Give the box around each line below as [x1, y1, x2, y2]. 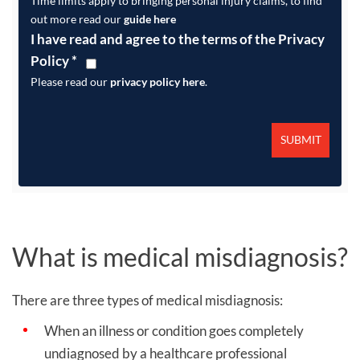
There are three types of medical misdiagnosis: [12, 291, 283, 309]
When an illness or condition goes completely [44, 322, 304, 340]
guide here [124, 11, 176, 26]
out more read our [31, 11, 124, 26]
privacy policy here [110, 74, 205, 88]
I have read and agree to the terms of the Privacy [31, 30, 325, 47]
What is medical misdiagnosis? [12, 240, 348, 272]
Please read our [31, 74, 110, 88]
